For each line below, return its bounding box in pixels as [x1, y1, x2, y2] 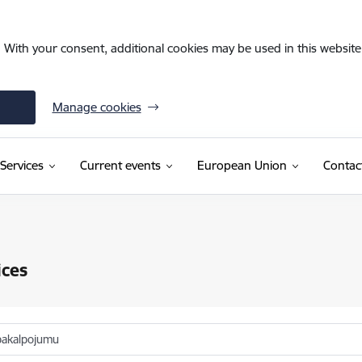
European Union [196, 158, 287, 173]
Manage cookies [52, 99, 141, 115]
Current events [79, 158, 161, 173]
